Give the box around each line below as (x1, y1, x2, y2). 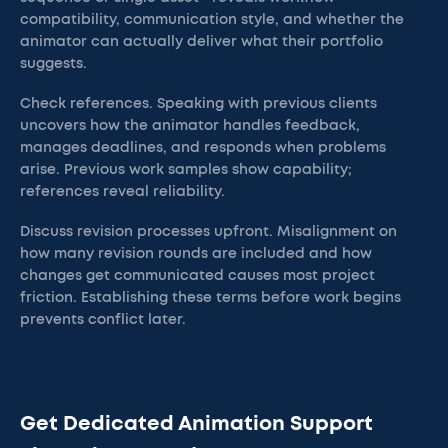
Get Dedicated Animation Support (20, 414, 373, 434)
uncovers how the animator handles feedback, (20, 119, 360, 133)
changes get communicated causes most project (20, 269, 375, 283)
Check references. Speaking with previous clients (20, 97, 377, 111)
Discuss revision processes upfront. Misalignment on (20, 225, 397, 239)
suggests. (20, 57, 87, 71)
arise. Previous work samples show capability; (20, 163, 352, 177)
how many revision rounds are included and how (20, 247, 372, 261)
